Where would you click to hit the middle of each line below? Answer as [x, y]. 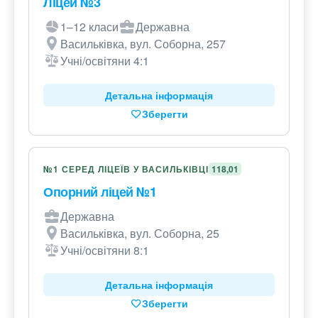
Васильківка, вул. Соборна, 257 [143, 44]
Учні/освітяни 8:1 [105, 251]
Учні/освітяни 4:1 [105, 61]
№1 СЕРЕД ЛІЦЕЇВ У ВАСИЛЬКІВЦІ [126, 169]
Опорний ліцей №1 [100, 192]
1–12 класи [89, 27]
